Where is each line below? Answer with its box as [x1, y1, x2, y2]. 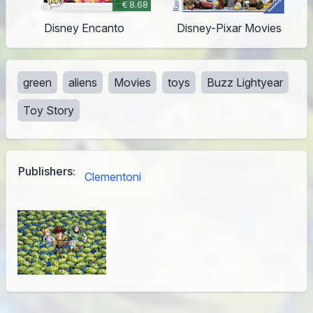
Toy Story [23, 103, 74, 118]
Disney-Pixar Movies [176, 21, 282, 36]
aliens [68, 75, 97, 90]
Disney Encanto [44, 21, 124, 36]
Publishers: [18, 164, 75, 179]
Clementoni [85, 170, 141, 184]
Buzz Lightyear [207, 75, 283, 90]
